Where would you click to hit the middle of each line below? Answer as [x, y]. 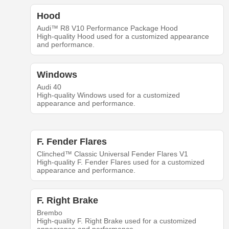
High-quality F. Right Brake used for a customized [116, 221]
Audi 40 [49, 87]
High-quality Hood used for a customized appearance [123, 36]
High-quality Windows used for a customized [108, 95]
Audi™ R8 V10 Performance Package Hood [107, 28]
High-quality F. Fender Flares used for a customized [120, 162]
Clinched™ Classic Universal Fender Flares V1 [112, 154]
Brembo [49, 213]
